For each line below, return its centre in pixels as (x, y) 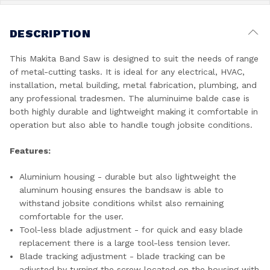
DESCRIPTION (50, 33)
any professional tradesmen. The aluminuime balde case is (130, 98)
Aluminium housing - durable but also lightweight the (128, 177)
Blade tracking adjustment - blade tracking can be (123, 256)
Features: (30, 151)
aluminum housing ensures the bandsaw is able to (122, 190)
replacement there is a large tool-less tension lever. (125, 243)
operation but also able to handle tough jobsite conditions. (131, 125)
